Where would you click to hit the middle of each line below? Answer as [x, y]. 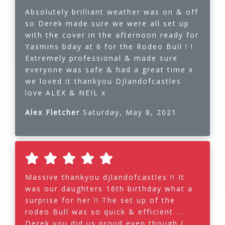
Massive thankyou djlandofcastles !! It [105, 177]
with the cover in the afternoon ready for [112, 35]
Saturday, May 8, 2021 [130, 113]
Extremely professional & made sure [101, 58]
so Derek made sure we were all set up [107, 24]
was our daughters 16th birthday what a [109, 189]
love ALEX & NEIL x [66, 93]
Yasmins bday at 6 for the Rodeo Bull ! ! [109, 47]
